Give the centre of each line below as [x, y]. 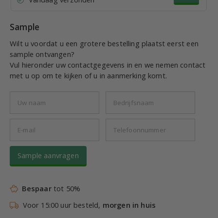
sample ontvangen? [42, 54]
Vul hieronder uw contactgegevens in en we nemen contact [108, 64]
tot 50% [66, 188]
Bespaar [36, 188]
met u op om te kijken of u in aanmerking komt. [88, 75]
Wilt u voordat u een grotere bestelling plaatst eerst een [104, 43]
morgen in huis [129, 205]
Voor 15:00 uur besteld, [61, 205]
